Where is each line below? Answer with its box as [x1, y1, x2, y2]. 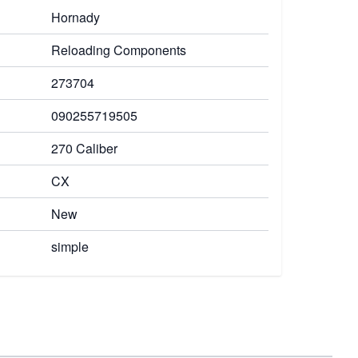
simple [51, 237, 89, 256]
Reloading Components [51, 41, 186, 59]
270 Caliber [51, 139, 117, 157]
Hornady [51, 8, 100, 26]
